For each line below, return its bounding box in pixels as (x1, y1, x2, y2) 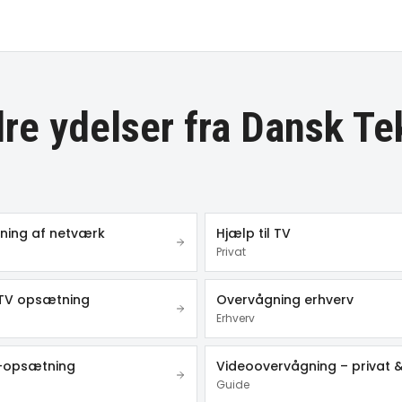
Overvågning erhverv (216, 291, 354, 309)
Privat (216, 244, 246, 259)
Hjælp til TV (216, 224, 291, 242)
